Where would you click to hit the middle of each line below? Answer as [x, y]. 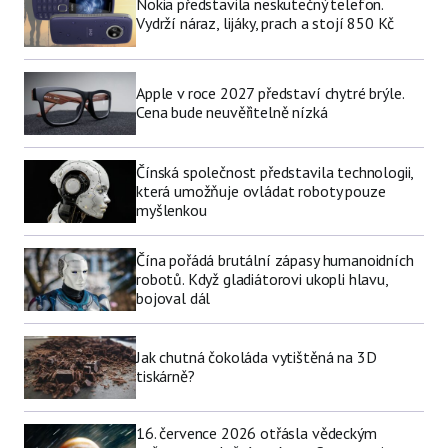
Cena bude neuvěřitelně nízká [232, 112]
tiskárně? [165, 376]
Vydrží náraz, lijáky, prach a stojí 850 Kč [265, 23]
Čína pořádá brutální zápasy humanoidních [275, 259]
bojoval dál [173, 297]
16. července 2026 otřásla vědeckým [256, 432]
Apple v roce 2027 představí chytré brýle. [270, 93]
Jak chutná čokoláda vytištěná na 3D [256, 357]
